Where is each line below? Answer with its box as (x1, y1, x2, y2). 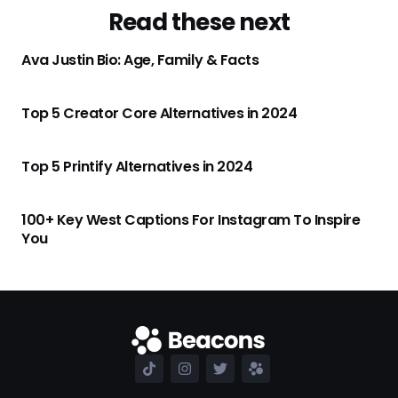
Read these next (107, 5, 291, 38)
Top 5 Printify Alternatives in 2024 (21, 155, 253, 177)
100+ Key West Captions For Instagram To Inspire (21, 209, 361, 230)
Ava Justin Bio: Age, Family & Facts (21, 49, 259, 70)
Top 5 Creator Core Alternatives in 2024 (21, 102, 298, 123)
